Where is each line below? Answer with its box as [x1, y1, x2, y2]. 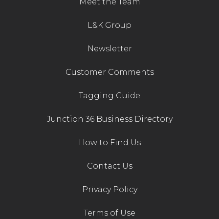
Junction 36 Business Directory [46, 114, 173, 124]
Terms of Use [84, 208, 135, 218]
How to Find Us [78, 138, 141, 147]
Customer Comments [65, 67, 154, 77]
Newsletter [87, 44, 132, 53]
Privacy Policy [82, 185, 137, 194]
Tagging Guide [79, 91, 140, 100]
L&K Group [88, 21, 131, 30]
